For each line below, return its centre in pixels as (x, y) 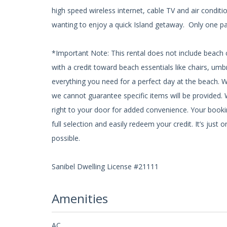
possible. (66, 138)
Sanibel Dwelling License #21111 (105, 166)
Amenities (80, 199)
